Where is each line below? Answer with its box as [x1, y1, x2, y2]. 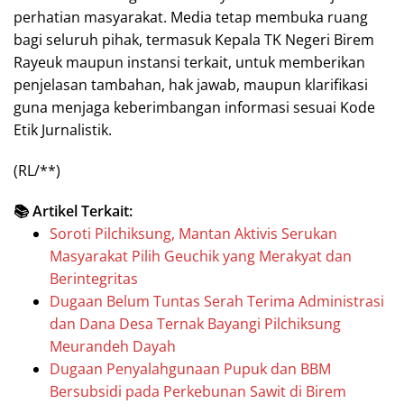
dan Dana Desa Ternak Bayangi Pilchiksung [50, 313, 341, 334]
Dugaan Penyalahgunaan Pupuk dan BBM [50, 358, 331, 379]
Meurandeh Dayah [50, 335, 176, 356]
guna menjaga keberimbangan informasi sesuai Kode [14, 96, 375, 117]
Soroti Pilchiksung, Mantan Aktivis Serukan [50, 223, 337, 243]
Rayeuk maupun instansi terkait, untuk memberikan [14, 51, 365, 72]
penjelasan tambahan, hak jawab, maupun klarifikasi [14, 74, 368, 95]
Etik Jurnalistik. [14, 119, 112, 140]
